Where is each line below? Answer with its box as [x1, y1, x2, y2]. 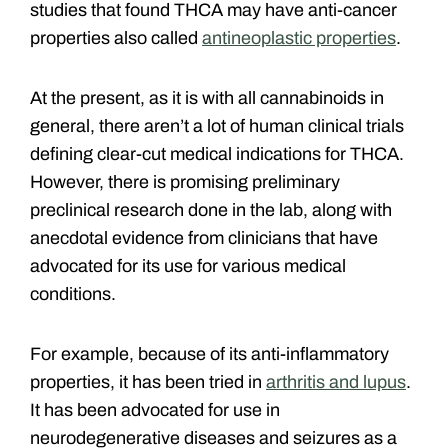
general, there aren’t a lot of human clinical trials [30, 115, 404, 136]
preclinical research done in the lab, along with [30, 199, 392, 220]
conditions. [30, 283, 116, 304]
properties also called [30, 27, 202, 48]
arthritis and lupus [266, 371, 406, 392]
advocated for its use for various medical [30, 255, 346, 276]
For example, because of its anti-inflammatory [30, 343, 389, 364]
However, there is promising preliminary [30, 171, 340, 192]
